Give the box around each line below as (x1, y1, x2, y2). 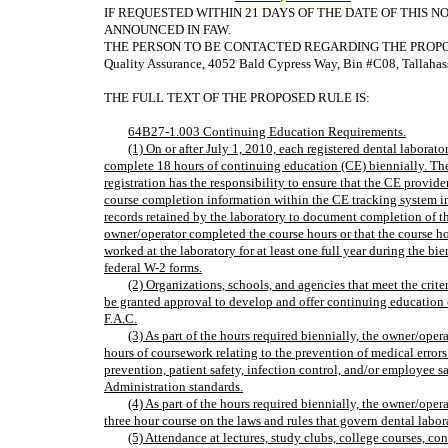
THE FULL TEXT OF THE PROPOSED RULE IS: (104, 90, 370, 105)
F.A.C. (104, 311, 137, 326)
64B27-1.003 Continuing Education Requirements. (128, 124, 406, 139)
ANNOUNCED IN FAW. (104, 22, 231, 37)
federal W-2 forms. (104, 260, 202, 275)
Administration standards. (104, 379, 243, 394)
